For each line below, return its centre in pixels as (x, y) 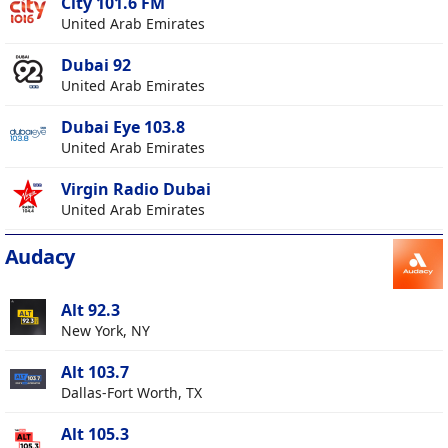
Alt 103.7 (95, 372)
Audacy (40, 257)
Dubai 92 (96, 65)
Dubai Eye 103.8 (123, 127)
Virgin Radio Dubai (136, 189)
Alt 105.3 (95, 434)
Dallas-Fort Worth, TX (131, 393)
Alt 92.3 (90, 310)
